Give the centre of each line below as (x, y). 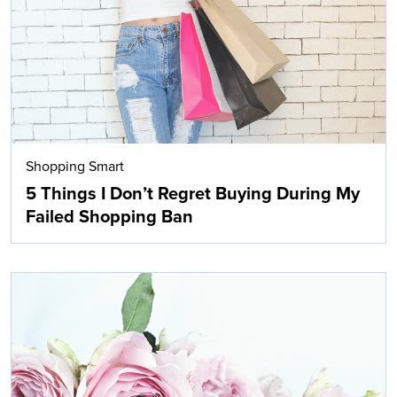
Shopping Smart (75, 166)
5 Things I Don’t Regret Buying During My (193, 194)
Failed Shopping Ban (109, 217)
